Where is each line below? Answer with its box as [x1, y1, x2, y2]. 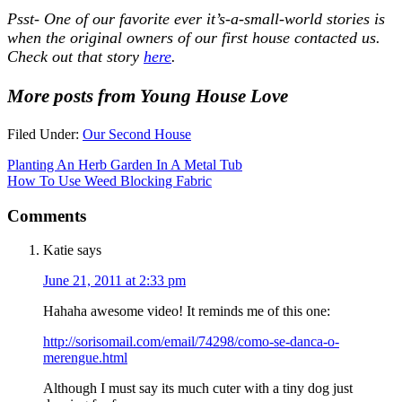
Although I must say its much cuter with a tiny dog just [43, 380, 353, 397]
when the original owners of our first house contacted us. [7, 28, 380, 47]
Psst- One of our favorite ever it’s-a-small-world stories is [7, 9, 385, 28]
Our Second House [83, 126, 191, 142]
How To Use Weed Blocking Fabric [7, 172, 212, 188]
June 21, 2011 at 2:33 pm [43, 273, 186, 289]
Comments [7, 205, 86, 225]
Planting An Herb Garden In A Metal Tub [7, 156, 242, 172]
